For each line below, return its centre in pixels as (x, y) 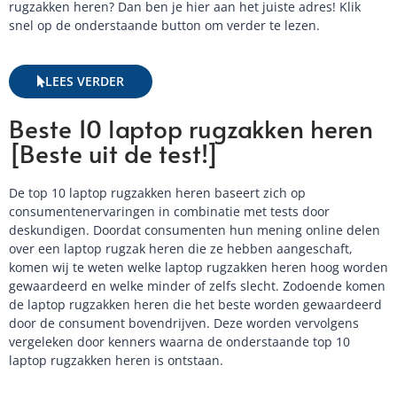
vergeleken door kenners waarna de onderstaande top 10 (179, 342)
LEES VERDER (85, 82)
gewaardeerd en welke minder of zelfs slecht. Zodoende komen (197, 286)
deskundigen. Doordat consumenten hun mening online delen (195, 230)
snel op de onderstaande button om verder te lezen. (164, 25)
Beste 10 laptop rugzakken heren (191, 128)
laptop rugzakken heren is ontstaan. (116, 361)
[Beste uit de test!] (114, 153)
